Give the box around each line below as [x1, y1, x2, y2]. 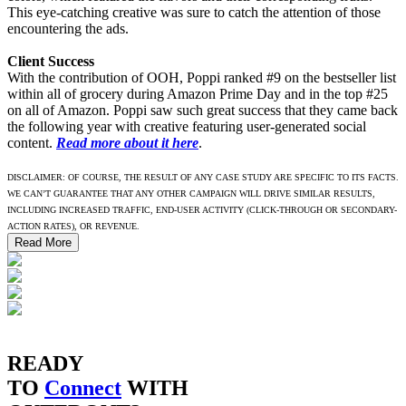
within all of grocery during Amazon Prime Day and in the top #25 [7, 86, 388, 102]
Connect [44, 376, 121, 401]
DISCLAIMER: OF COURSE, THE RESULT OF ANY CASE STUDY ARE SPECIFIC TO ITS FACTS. [7, 172, 399, 183]
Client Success [7, 53, 94, 70]
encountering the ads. [7, 21, 129, 37]
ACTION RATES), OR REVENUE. [7, 221, 140, 232]
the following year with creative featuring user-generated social [7, 119, 366, 135]
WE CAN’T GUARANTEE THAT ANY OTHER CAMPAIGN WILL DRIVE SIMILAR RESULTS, [7, 188, 375, 199]
